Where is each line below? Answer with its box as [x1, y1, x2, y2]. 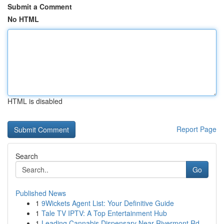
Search [15, 151, 38, 161]
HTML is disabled [7, 96, 62, 106]
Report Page [176, 124, 216, 134]
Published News [15, 188, 66, 198]
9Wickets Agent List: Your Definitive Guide [41, 198, 174, 208]
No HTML [7, 14, 39, 24]
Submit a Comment [7, 1, 72, 11]
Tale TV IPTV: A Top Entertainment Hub [41, 208, 167, 218]
